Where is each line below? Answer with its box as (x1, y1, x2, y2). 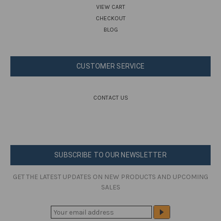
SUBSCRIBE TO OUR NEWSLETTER (54, 151, 167, 159)
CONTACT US (93, 94, 128, 102)
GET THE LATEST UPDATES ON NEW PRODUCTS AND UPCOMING (13, 173, 208, 182)
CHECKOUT (95, 15, 126, 22)
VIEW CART (96, 3, 125, 11)
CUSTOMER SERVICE (76, 62, 145, 71)
